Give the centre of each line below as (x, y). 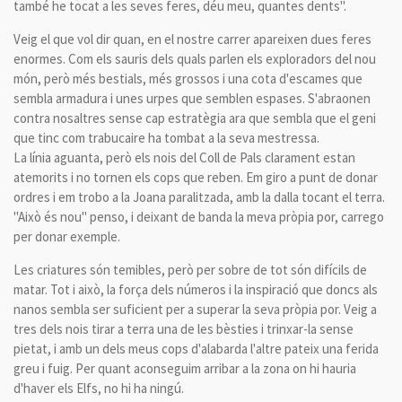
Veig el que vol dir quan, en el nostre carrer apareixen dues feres (192, 39)
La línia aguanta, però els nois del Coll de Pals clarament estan (184, 157)
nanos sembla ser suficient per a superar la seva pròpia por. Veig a (195, 309)
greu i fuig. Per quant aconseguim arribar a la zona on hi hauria (185, 368)
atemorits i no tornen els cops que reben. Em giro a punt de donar (196, 177)
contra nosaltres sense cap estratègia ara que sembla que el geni (195, 118)
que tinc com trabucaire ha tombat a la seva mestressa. (166, 138)
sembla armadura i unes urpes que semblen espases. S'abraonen (192, 98)
